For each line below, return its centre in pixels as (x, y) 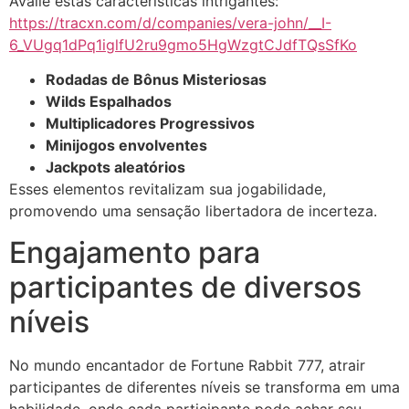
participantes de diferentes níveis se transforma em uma (204, 387)
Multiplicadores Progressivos (150, 124)
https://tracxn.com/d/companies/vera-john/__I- (170, 23)
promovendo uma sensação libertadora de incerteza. (193, 211)
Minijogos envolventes (126, 146)
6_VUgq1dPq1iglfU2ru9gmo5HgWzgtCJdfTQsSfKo (183, 45)
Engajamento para (135, 252)
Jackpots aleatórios (115, 168)
